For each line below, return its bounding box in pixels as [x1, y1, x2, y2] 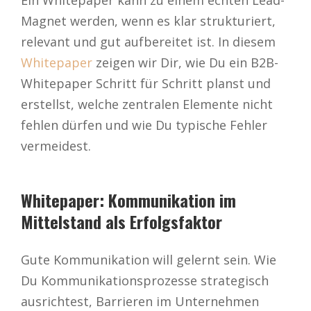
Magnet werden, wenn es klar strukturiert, [21, 12, 276, 29]
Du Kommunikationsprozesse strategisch [21, 272, 269, 289]
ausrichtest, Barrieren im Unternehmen [21, 293, 259, 310]
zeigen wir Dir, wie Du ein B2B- [92, 54, 278, 71]
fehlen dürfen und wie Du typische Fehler [21, 117, 267, 133]
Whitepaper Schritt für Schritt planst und [21, 75, 271, 92]
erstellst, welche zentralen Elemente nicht [21, 96, 273, 112]
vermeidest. [21, 137, 91, 154]
